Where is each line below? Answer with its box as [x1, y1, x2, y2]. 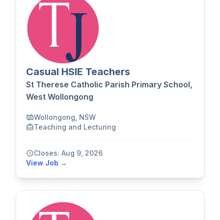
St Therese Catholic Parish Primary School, [26, 79, 192, 89]
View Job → [26, 158, 67, 167]
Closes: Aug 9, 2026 [34, 148, 103, 157]
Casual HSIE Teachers [26, 65, 130, 78]
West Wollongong [26, 91, 93, 102]
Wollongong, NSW [34, 112, 96, 121]
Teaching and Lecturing [34, 122, 116, 131]
